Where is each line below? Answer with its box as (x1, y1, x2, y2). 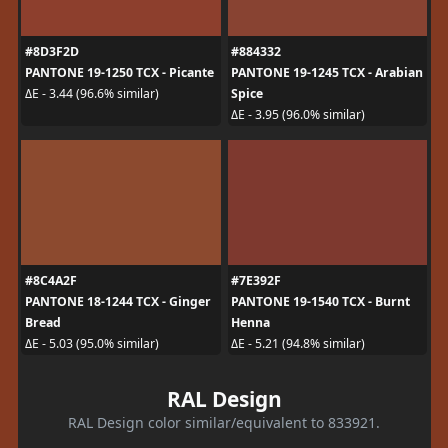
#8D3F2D (24, 42, 79, 60)
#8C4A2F (24, 271, 77, 289)
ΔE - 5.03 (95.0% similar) (24, 335, 159, 352)
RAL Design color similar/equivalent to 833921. (68, 412, 380, 432)
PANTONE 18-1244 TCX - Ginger (24, 292, 211, 310)
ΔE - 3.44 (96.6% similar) (24, 85, 159, 102)
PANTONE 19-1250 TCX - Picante (24, 63, 214, 81)
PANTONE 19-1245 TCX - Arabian (231, 63, 423, 81)
